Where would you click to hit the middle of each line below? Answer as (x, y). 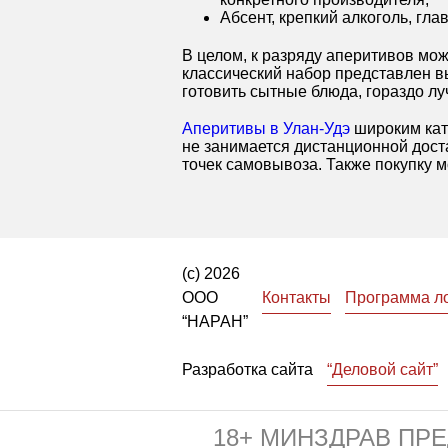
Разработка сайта (247, 369)
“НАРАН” (215, 321)
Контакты (296, 297)
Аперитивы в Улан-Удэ (266, 128)
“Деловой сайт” (382, 369)
